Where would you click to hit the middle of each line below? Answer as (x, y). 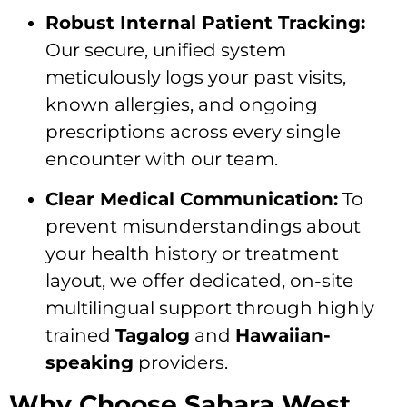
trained (80, 336)
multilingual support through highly (210, 308)
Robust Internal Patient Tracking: (205, 22)
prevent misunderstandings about (203, 227)
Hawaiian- (283, 336)
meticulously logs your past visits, (196, 77)
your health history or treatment (192, 254)
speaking (89, 363)
